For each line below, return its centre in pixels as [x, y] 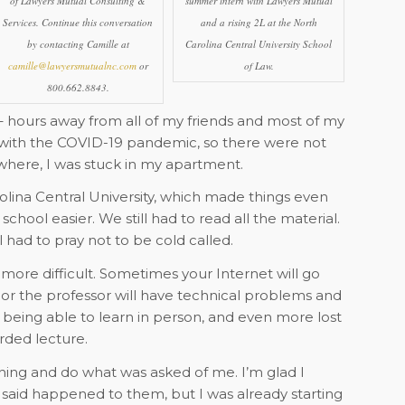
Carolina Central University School [259, 44]
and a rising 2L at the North [259, 22]
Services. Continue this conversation [78, 22]
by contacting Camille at [78, 44]
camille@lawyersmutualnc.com [72, 66]
